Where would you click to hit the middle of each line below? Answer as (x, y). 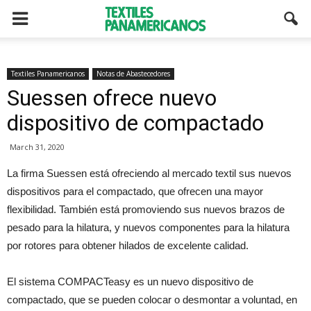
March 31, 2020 (37, 147)
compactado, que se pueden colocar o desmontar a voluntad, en (152, 300)
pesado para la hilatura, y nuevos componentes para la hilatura (148, 227)
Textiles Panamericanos (48, 74)
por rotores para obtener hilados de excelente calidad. (128, 245)
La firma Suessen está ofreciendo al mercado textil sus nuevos (149, 173)
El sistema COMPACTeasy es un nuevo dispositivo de (130, 281)
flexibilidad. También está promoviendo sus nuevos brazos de (146, 209)
